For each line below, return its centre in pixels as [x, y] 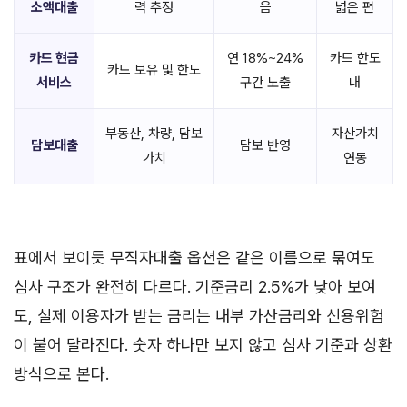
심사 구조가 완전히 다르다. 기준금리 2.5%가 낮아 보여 [195, 287]
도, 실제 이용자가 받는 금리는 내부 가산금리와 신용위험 [199, 316]
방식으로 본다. [61, 374]
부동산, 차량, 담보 [154, 133]
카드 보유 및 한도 [154, 69]
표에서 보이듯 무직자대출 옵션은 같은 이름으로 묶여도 [194, 258]
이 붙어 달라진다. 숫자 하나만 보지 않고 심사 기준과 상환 [203, 345]
